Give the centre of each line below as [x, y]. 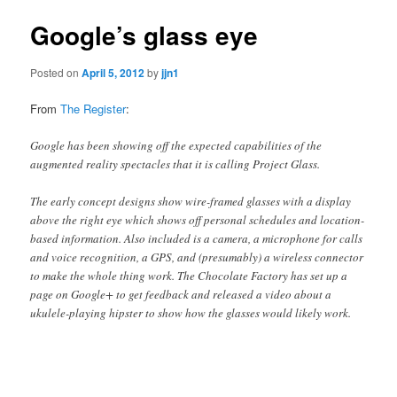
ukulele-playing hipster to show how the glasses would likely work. [191, 312]
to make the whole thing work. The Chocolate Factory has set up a [189, 275]
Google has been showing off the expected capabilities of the [176, 145]
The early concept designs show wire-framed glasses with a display [191, 201]
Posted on [56, 72]
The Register [93, 108]
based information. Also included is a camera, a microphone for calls [197, 238]
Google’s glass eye [144, 35]
